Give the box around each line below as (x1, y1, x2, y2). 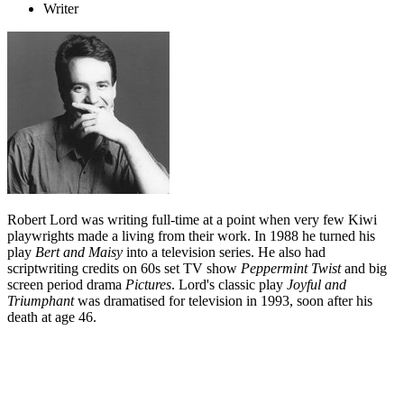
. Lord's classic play (171, 277, 287, 293)
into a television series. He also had (123, 244, 326, 261)
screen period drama (7, 277, 122, 293)
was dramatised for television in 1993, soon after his (74, 293, 372, 309)
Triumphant (7, 293, 74, 309)
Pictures (122, 277, 171, 293)
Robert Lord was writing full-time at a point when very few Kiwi (7, 212, 377, 228)
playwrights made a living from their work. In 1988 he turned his (7, 228, 375, 244)
